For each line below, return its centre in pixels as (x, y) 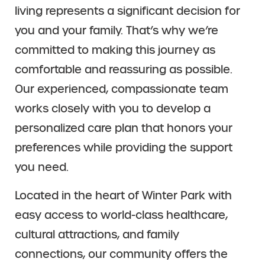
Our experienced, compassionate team (122, 90)
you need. (42, 168)
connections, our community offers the (121, 254)
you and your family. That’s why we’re (117, 31)
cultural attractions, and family (97, 235)
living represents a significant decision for (127, 12)
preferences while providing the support (124, 148)
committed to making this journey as (115, 51)
